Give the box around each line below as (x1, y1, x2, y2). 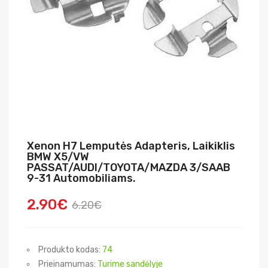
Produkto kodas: (38, 245, 102, 255)
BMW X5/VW (27, 150, 89, 163)
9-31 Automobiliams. (27, 172, 136, 185)
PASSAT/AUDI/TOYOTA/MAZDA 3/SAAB (27, 161, 230, 174)
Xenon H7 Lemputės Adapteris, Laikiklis (27, 139, 235, 153)
